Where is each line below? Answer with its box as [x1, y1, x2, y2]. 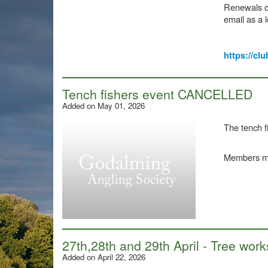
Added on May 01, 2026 [62, 100, 145, 111]
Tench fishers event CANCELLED [62, 85, 252, 103]
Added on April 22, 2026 [62, 251, 145, 263]
